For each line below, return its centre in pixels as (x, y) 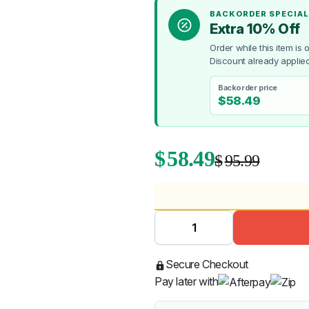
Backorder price (248, 88)
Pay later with (187, 281)
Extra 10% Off (255, 29)
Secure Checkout (207, 264)
